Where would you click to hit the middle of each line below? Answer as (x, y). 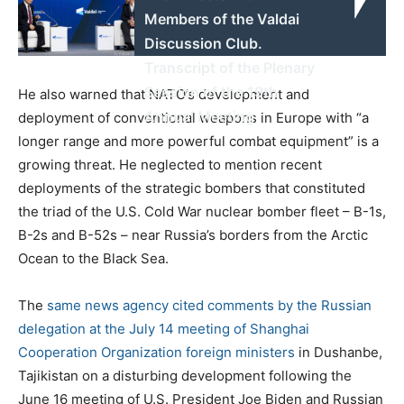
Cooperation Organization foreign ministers (158, 352)
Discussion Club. (204, 43)
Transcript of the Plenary (230, 67)
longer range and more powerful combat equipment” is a (198, 141)
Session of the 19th (211, 92)
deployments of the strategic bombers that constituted (192, 188)
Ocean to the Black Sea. (93, 258)
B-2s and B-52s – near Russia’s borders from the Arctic (193, 234)
